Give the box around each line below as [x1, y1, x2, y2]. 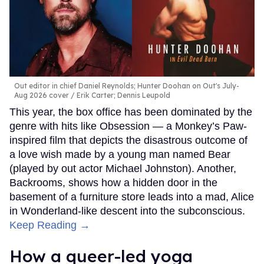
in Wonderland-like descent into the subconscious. [9, 204, 245, 217]
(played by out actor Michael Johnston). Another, [9, 162, 236, 174]
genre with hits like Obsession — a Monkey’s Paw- [9, 120, 247, 132]
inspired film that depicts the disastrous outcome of [9, 134, 247, 146]
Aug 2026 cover [14, 90, 69, 100]
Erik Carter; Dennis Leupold [75, 90, 170, 100]
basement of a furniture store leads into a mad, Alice [9, 190, 254, 203]
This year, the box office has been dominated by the [9, 105, 252, 118]
